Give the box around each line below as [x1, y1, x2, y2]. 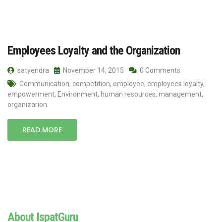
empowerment [7, 90, 55, 98]
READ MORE [22, 124, 62, 135]
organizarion [7, 100, 47, 109]
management [159, 90, 202, 98]
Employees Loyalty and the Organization [7, 43, 180, 57]
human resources [101, 90, 156, 98]
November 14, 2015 [61, 66, 124, 74]
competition [72, 79, 110, 88]
